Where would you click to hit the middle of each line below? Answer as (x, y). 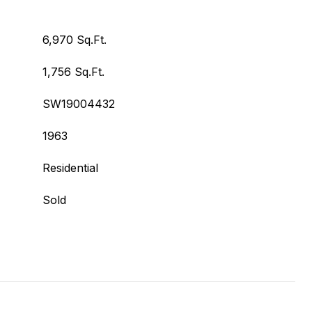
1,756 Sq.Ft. (73, 72)
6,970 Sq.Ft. (75, 40)
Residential (70, 168)
